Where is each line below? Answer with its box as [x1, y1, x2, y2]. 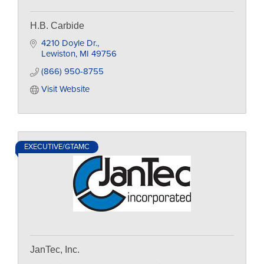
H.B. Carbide [30, 21, 84, 31]
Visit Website [41, 84, 90, 94]
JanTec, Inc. [30, 245, 80, 255]
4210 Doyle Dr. [41, 38, 97, 48]
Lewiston [41, 48, 75, 59]
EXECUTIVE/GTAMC [24, 142, 90, 151]
